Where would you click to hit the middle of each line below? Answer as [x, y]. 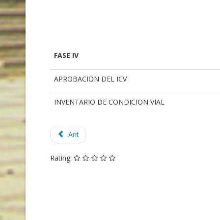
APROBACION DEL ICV [90, 79]
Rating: [62, 158]
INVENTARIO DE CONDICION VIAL [109, 102]
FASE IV [66, 55]
